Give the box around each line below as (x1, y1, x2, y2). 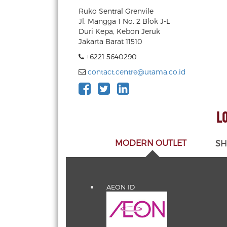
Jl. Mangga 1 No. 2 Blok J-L (79, 17, 170, 25)
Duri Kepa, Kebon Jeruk (79, 27, 160, 35)
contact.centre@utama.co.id (88, 67, 186, 76)
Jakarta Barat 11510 (79, 37, 142, 46)
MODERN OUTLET (115, 138, 186, 147)
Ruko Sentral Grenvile (79, 7, 154, 15)
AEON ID (106, 183, 135, 191)
